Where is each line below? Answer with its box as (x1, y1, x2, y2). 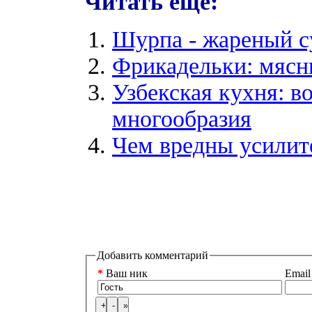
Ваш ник (103, 267, 148, 280)
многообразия (112, 105, 251, 132)
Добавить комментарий (97, 249, 208, 261)
